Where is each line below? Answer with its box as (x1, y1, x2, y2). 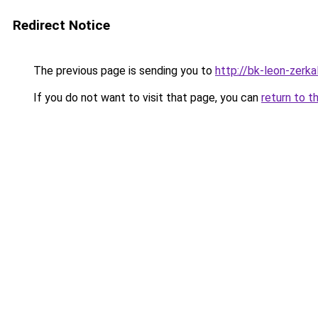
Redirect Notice (13, 17, 110, 33)
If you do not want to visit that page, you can (31, 91, 261, 104)
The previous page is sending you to (31, 64, 215, 77)
